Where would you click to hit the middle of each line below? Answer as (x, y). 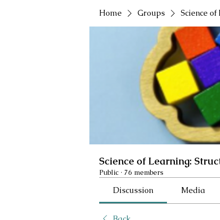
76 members (144, 172)
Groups (151, 13)
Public (109, 172)
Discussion (133, 190)
